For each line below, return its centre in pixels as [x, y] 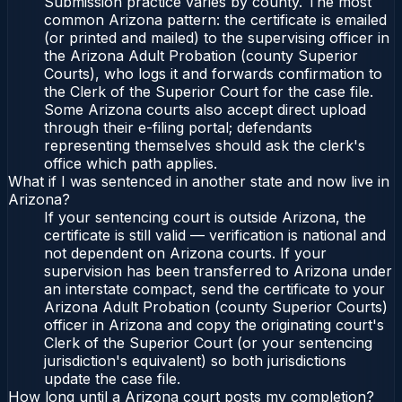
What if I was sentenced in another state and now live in [199, 182]
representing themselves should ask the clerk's [205, 146]
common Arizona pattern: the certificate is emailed [215, 20]
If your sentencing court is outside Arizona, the [205, 218]
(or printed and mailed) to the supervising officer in [217, 38]
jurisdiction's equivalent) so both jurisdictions [195, 361]
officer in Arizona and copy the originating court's [214, 325]
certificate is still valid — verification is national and [215, 236]
